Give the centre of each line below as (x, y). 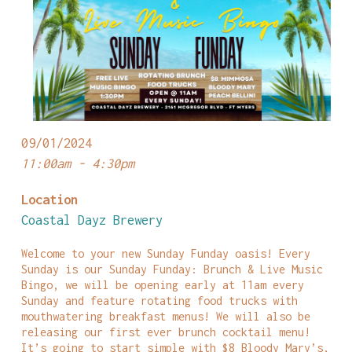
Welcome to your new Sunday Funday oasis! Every (165, 254)
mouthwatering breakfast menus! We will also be (165, 317)
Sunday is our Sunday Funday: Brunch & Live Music (172, 269)
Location (49, 200)
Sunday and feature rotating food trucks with (159, 301)
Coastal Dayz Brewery (92, 220)
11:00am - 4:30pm (77, 163)
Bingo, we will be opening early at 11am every (162, 285)
